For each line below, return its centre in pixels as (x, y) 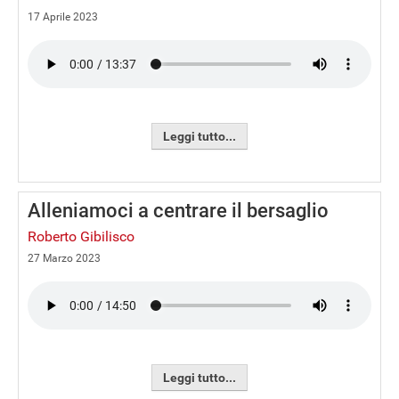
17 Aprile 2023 (63, 17)
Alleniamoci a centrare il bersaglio (178, 211)
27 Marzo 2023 (64, 258)
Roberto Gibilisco (81, 236)
